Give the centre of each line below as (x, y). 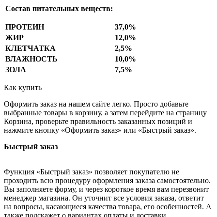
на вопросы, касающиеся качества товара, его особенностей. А (108, 206)
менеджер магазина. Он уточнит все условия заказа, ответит (104, 198)
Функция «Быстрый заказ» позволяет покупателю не (92, 171)
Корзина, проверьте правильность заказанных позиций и (98, 121)
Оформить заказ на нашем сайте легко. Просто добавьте (96, 104)
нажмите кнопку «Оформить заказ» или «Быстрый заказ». (100, 130)
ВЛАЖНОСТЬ (31, 59)
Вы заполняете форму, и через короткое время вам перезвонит (106, 189)
